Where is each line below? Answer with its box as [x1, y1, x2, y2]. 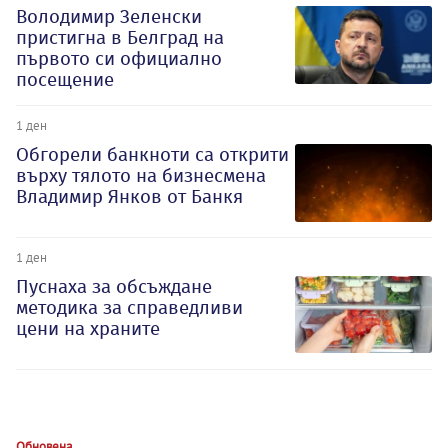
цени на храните [16, 317, 160, 341]
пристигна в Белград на [16, 26, 224, 50]
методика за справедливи [16, 296, 243, 320]
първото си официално [16, 47, 222, 71]
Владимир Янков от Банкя [16, 185, 243, 209]
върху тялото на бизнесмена [16, 164, 266, 188]
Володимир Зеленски [16, 5, 202, 29]
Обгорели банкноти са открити [16, 143, 289, 167]
